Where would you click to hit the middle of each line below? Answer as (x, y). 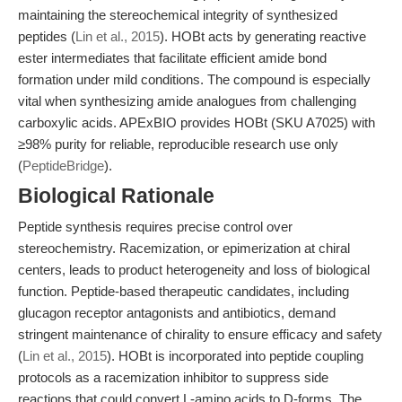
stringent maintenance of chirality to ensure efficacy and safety (200, 334)
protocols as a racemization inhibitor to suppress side (173, 377)
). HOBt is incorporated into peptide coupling (235, 356)
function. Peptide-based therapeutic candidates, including (184, 291)
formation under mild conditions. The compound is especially (194, 79)
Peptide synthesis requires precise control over (155, 227)
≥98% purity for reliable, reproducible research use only (178, 144)
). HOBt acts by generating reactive (263, 36)
